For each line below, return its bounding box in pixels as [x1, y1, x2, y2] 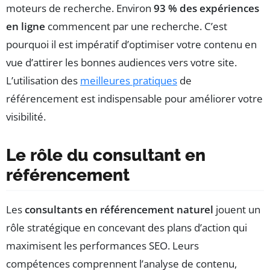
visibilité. [6, 109, 46, 124]
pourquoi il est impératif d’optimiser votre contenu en [6, 37, 257, 51]
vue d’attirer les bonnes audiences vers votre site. [6, 55, 237, 69]
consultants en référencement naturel [25, 202, 213, 216]
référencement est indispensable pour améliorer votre [6, 91, 263, 105]
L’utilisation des [6, 73, 80, 87]
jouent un [213, 202, 260, 216]
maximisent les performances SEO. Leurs [6, 238, 199, 253]
